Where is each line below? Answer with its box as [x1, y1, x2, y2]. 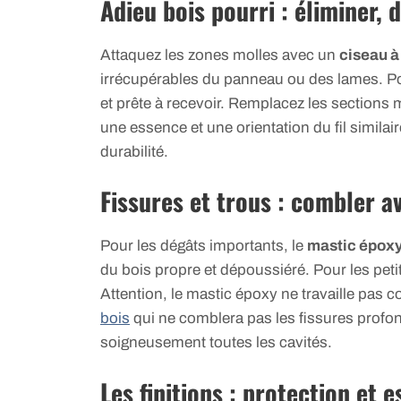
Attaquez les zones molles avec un [100, 46, 339, 64]
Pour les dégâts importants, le [100, 237, 307, 255]
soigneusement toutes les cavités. [100, 334, 332, 352]
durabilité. [100, 142, 168, 160]
